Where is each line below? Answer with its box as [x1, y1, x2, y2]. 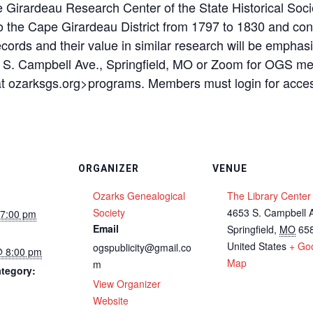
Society [93, 205, 125, 219]
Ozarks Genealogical [93, 189, 185, 203]
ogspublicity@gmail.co [93, 240, 191, 254]
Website [93, 293, 129, 307]
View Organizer [93, 277, 161, 291]
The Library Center [227, 189, 311, 203]
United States [227, 239, 286, 253]
